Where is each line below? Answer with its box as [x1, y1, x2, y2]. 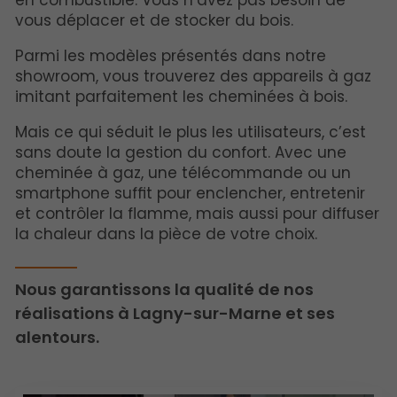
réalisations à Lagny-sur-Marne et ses [15, 302, 335, 325]
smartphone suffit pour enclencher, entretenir [15, 182, 365, 204]
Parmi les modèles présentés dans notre [15, 44, 326, 66]
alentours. [15, 326, 99, 349]
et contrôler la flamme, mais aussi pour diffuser [15, 202, 379, 224]
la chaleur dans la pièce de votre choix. [15, 222, 317, 245]
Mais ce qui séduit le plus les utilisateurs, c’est [15, 121, 366, 143]
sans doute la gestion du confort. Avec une [15, 141, 346, 163]
